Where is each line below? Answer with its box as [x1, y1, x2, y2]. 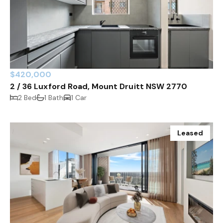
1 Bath [44, 93, 64, 103]
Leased [177, 128, 203, 138]
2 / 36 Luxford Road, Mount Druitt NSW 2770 [10, 81, 188, 92]
